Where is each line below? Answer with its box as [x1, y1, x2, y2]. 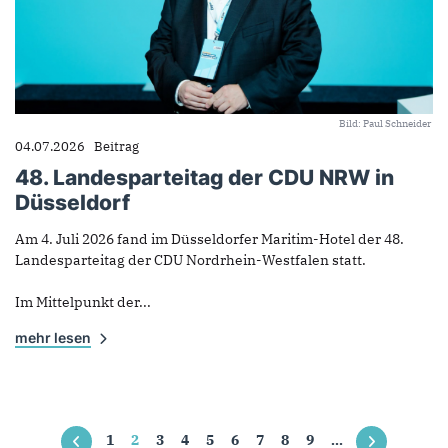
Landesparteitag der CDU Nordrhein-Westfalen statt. [15, 251, 366, 270]
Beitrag [94, 137, 140, 154]
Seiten [15, 406, 105, 441]
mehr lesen [15, 329, 91, 347]
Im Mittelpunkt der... [15, 293, 151, 312]
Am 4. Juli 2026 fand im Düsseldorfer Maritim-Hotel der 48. [15, 230, 404, 249]
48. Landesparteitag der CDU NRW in [15, 165, 394, 191]
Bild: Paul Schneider [339, 116, 431, 130]
